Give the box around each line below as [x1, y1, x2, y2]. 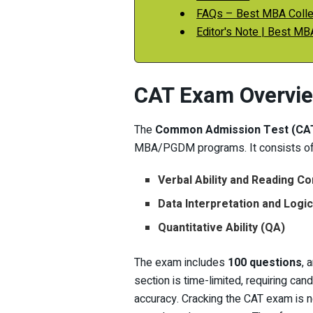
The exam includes [134, 254, 228, 272]
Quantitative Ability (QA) [158, 219, 286, 237]
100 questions [228, 254, 302, 272]
